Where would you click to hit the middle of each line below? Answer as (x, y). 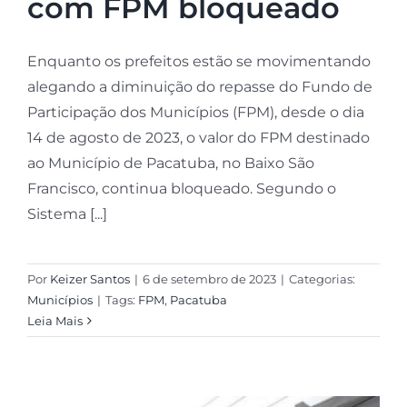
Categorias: (322, 279)
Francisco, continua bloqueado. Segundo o (181, 189)
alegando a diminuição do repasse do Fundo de (199, 87)
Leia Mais (55, 321)
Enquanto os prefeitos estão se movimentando (199, 62)
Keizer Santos (89, 279)
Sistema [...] (67, 214)
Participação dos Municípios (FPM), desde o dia (195, 113)
